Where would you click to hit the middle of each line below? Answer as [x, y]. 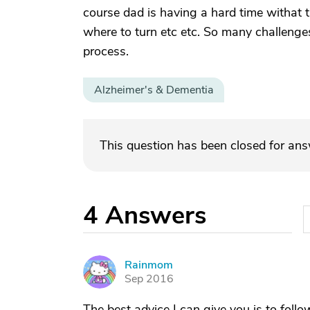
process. [106, 51]
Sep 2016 [149, 279]
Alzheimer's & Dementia [154, 90]
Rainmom [149, 265]
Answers [156, 216]
